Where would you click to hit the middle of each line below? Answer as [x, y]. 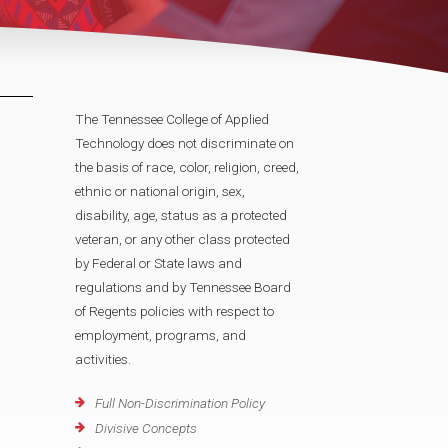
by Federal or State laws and [158, 262]
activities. [103, 358]
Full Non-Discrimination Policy [180, 403]
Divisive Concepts [146, 428]
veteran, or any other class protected [182, 238]
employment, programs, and [160, 334]
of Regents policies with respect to [174, 310]
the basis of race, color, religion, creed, [187, 166]
